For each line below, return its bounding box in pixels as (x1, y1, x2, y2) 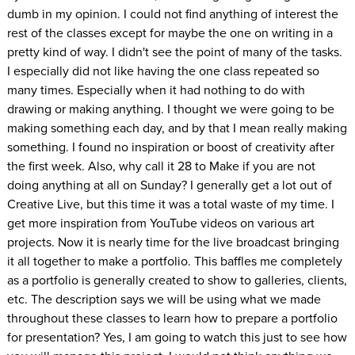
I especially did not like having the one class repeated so (6, 61, 319, 79)
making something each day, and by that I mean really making (6, 118, 347, 136)
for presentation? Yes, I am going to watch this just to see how (6, 327, 347, 345)
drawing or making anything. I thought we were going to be (6, 99, 334, 117)
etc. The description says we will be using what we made (6, 289, 321, 307)
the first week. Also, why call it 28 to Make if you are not (6, 156, 315, 174)
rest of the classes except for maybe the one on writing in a (6, 23, 333, 41)
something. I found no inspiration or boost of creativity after (6, 137, 334, 155)
